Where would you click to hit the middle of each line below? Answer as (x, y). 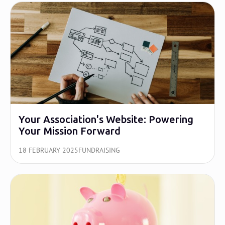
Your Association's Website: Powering (106, 119)
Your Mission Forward (70, 131)
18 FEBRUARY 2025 (48, 150)
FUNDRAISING (99, 150)
